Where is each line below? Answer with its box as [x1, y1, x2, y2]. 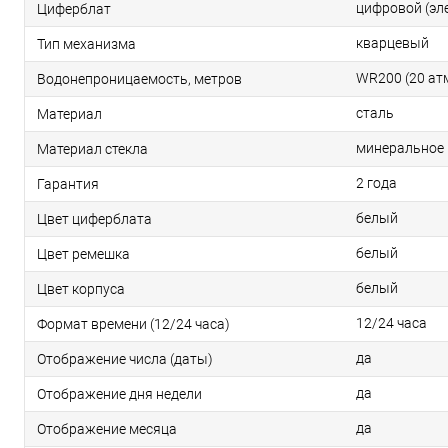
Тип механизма [37, 36, 136, 53]
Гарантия [37, 176, 99, 193]
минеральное [356, 140, 444, 157]
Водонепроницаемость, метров [37, 71, 242, 88]
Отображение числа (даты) [37, 351, 213, 368]
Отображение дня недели [37, 386, 202, 403]
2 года [356, 175, 397, 192]
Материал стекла [37, 141, 148, 158]
